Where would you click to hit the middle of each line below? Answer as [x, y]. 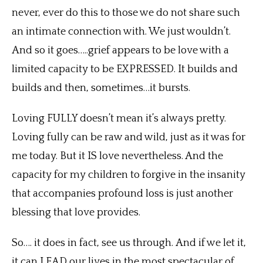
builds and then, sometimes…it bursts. [102, 88]
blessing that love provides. [76, 213]
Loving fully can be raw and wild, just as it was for [129, 138]
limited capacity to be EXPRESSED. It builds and [125, 70]
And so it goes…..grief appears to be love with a [120, 51]
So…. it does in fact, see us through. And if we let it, [129, 243]
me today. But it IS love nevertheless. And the [117, 156]
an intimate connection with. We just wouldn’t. [121, 32]
